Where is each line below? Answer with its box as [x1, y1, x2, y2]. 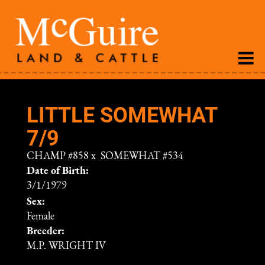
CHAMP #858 [27, 151, 89, 162]
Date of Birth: [27, 166, 89, 177]
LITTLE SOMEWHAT [27, 100, 217, 128]
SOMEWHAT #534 [101, 151, 183, 162]
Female [27, 211, 54, 222]
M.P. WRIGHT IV [27, 241, 106, 252]
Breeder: [27, 226, 64, 237]
